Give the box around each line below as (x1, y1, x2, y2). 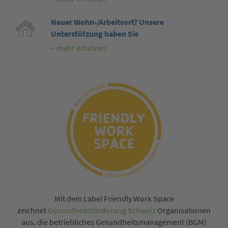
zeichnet (17, 205, 48, 215)
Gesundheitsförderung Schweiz (48, 205, 156, 215)
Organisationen (156, 205, 211, 215)
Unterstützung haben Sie (50, 29, 138, 39)
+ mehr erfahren (50, 43, 106, 53)
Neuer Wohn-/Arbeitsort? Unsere (50, 17, 164, 27)
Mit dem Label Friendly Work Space (54, 193, 174, 204)
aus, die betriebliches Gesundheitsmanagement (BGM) (21, 217, 207, 227)
